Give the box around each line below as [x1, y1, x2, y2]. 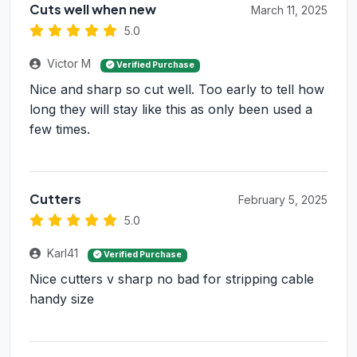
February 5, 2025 [238, 193, 328, 207]
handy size [29, 291, 94, 308]
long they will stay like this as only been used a [29, 101, 312, 118]
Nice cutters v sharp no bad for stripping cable [29, 271, 314, 288]
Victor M [44, 57, 94, 71]
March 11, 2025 [251, 3, 328, 18]
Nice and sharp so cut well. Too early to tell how [29, 81, 324, 98]
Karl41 [44, 246, 81, 261]
